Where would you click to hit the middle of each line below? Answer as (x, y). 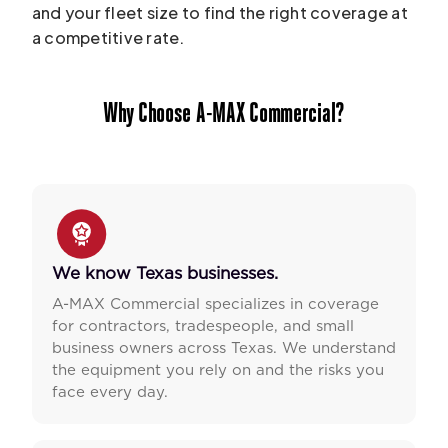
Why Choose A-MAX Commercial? (224, 114)
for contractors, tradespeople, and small (203, 326)
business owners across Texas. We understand (224, 348)
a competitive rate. (108, 37)
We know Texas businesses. (165, 273)
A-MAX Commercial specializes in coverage (215, 304)
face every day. (110, 392)
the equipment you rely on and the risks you (218, 370)
